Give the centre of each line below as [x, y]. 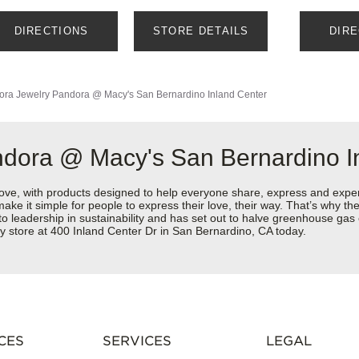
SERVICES [137, 341]
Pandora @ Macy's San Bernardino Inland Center [159, 95]
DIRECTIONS [51, 31]
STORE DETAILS [201, 31]
